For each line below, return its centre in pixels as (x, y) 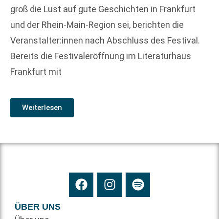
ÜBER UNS (38, 207)
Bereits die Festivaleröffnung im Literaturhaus (101, 56)
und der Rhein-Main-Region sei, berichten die (97, 24)
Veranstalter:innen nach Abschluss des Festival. (105, 40)
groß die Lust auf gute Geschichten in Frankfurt (103, 9)
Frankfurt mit (36, 71)
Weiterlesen (42, 107)
